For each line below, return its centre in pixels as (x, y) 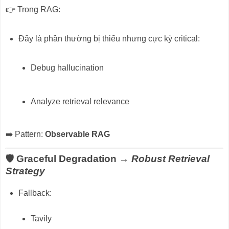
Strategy (25, 171)
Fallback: (35, 193)
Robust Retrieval (170, 159)
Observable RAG (77, 134)
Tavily (41, 218)
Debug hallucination (67, 68)
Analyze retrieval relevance (80, 101)
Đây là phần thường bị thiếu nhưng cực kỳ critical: (109, 38)
